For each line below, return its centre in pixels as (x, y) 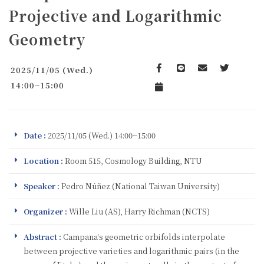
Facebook (171, 77)
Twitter (235, 77)
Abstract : (42, 236)
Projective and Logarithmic (115, 15)
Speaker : (42, 186)
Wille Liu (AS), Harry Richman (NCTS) (138, 211)
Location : (43, 160)
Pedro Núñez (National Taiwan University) (140, 186)
